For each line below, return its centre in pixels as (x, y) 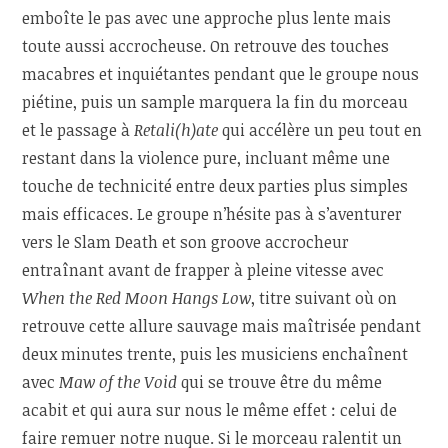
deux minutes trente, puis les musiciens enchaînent (215, 353)
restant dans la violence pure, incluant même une (206, 157)
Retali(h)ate (176, 129)
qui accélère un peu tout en (320, 129)
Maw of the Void (118, 381)
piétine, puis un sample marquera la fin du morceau (215, 101)
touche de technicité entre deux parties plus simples (215, 185)
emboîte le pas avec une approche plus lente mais (207, 17)
